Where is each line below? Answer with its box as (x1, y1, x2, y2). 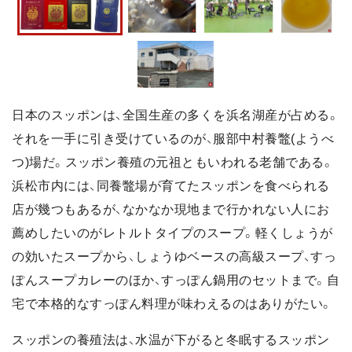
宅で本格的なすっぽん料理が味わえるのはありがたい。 (12, 296, 333, 310)
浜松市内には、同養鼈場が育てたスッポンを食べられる (12, 178, 330, 192)
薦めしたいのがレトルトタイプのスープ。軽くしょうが (12, 225, 333, 240)
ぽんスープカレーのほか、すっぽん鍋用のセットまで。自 (12, 273, 339, 287)
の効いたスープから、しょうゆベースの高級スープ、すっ (12, 249, 336, 263)
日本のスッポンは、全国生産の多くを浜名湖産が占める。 (12, 108, 339, 122)
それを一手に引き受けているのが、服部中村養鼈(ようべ (12, 131, 334, 145)
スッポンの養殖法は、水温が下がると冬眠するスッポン (12, 332, 330, 346)
